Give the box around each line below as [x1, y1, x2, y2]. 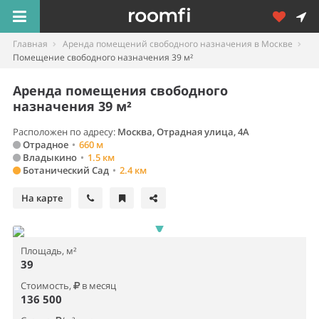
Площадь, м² [21, 244, 77, 257]
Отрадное [21, 138, 68, 151]
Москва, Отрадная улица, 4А [117, 125, 249, 138]
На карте [21, 192, 63, 204]
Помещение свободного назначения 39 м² [13, 51, 193, 63]
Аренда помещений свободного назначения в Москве [63, 38, 293, 50]
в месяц [80, 279, 116, 292]
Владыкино [21, 151, 77, 164]
